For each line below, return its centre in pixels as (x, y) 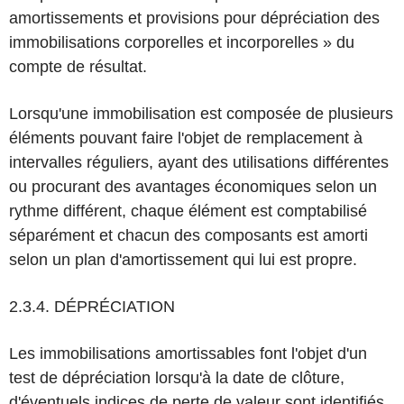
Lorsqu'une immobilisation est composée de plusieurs (201, 114)
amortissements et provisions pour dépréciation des (194, 18)
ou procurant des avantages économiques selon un (193, 187)
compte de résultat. (78, 67)
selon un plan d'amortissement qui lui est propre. (183, 260)
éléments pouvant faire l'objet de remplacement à (186, 138)
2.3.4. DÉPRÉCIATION (92, 307)
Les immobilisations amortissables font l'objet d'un (188, 353)
